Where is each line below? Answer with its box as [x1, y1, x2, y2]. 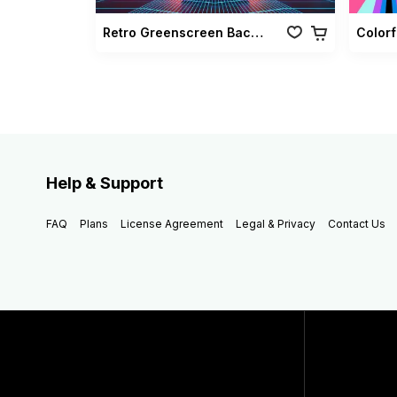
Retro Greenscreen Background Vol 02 [250, 25, 263, 41]
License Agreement [121, 217, 223, 231]
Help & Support [46, 174, 163, 193]
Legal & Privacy [236, 217, 315, 231]
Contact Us [328, 217, 385, 231]
